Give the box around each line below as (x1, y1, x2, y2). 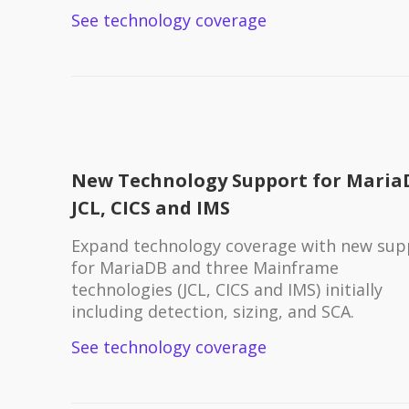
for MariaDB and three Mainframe (70, 256, 339, 278)
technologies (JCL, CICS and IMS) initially (70, 278, 383, 300)
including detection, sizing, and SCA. (70, 299, 354, 322)
